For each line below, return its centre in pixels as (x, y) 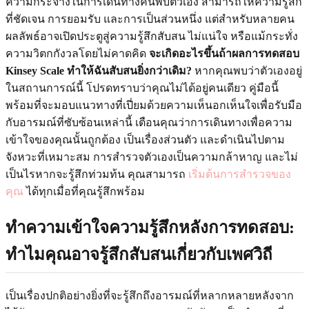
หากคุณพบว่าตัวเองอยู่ (247, 70)
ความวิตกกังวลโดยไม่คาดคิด (77, 53)
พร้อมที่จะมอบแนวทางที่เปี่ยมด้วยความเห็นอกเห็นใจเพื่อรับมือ (154, 105)
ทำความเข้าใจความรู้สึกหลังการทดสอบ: (150, 227)
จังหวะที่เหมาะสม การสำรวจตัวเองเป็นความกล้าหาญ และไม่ (152, 157)
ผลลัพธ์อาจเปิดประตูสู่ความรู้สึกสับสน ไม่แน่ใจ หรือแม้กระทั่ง (152, 36)
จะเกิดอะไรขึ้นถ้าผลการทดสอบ (224, 53)
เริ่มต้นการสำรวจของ (240, 174)
